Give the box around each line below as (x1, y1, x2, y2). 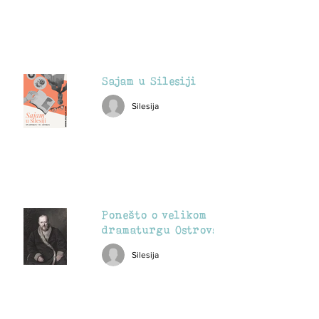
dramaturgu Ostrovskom (102, 224, 239, 236)
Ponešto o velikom (102, 209, 207, 221)
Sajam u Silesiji (102, 75, 197, 87)
